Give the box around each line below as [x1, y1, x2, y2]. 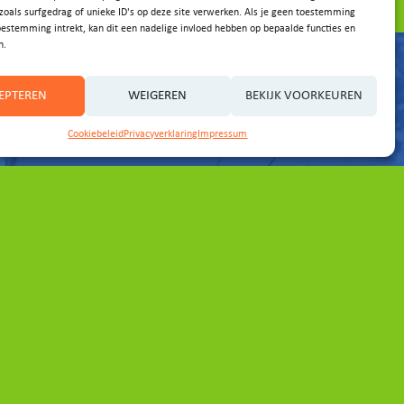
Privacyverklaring [124, 129, 198, 140]
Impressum [197, 129, 248, 140]
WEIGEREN [128, 88, 188, 103]
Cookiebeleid [68, 129, 124, 140]
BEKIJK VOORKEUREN [244, 88, 363, 103]
